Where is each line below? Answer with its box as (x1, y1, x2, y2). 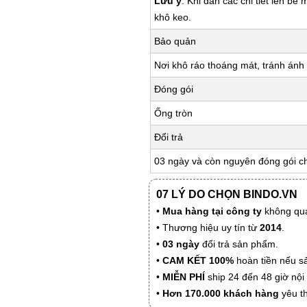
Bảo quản (154, 35, 196, 47)
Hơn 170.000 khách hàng (162, 287, 279, 299)
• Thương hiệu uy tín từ (156, 221, 260, 233)
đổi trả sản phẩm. (199, 238, 278, 249)
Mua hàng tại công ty (162, 205, 262, 217)
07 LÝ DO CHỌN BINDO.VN (156, 188, 297, 200)
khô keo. (154, 11, 191, 23)
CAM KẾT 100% (162, 254, 234, 266)
